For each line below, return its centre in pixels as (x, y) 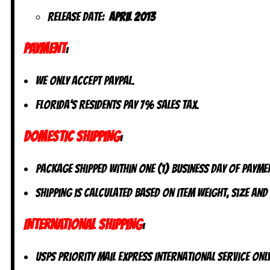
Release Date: (78, 17)
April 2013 (132, 17)
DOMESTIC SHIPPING (72, 136)
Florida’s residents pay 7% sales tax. (118, 105)
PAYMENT (45, 48)
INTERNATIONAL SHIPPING (83, 224)
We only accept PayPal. (85, 80)
